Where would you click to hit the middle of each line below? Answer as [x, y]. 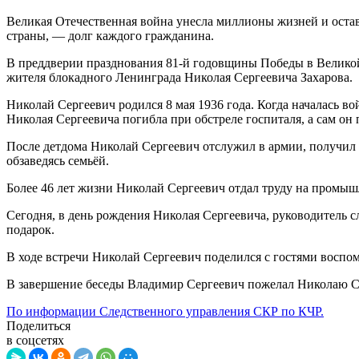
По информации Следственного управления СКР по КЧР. [165, 312]
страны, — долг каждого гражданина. [110, 36]
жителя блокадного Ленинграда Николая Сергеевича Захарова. [179, 78]
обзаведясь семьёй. [58, 161]
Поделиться [38, 326]
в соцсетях [35, 341]
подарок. [30, 230]
